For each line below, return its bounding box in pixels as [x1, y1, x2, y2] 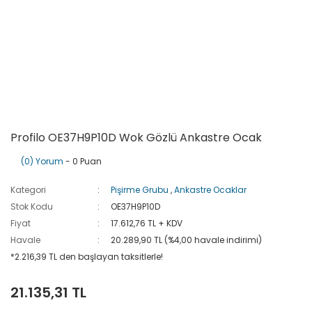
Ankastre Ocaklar [174, 184, 247, 196]
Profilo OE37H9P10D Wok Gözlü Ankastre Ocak [10, 130, 262, 146]
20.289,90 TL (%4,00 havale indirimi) [111, 234, 263, 246]
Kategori [10, 184, 46, 196]
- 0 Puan [63, 155, 102, 167]
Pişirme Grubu [111, 184, 169, 196]
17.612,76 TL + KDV [111, 217, 183, 229]
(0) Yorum [21, 155, 63, 167]
